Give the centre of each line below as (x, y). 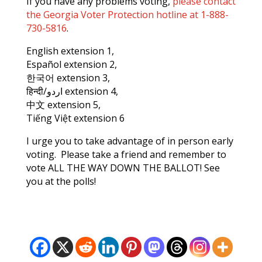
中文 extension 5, (63, 104)
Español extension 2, (71, 64)
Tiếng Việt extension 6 (75, 118)
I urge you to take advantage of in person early (130, 141)
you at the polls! (61, 181)
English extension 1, (70, 51)
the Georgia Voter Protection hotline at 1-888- (127, 14)
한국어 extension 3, (68, 77)
